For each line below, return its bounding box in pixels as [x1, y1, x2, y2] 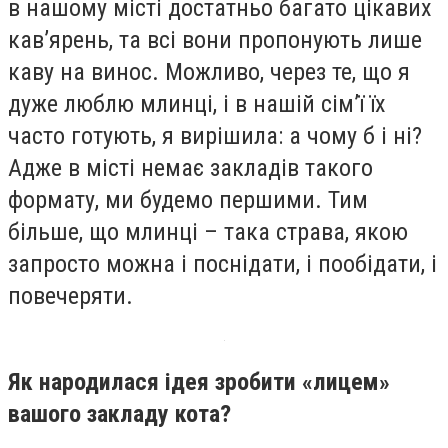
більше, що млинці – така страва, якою [8, 218, 408, 247]
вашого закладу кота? [8, 399, 231, 428]
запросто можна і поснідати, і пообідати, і [8, 250, 437, 279]
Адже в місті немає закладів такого [8, 154, 373, 183]
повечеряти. [8, 282, 133, 311]
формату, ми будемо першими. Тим [8, 186, 368, 215]
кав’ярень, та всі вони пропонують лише [8, 26, 422, 55]
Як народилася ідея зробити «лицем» [8, 367, 390, 396]
